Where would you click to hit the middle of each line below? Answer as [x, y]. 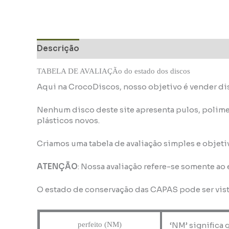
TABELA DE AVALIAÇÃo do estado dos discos [113, 71]
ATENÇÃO [57, 166]
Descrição [58, 49]
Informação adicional [131, 49]
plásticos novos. [68, 120]
